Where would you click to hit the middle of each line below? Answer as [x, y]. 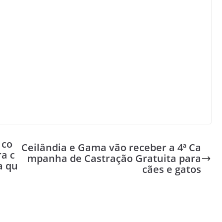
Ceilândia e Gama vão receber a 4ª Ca [111, 147]
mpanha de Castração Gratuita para [114, 158]
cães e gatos [171, 169]
